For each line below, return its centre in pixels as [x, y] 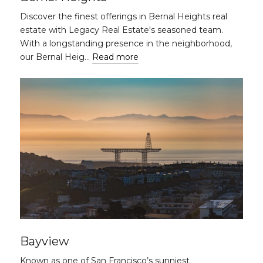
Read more [115, 57]
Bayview [45, 241]
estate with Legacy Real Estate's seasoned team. [122, 30]
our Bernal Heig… [56, 57]
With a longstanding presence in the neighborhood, [126, 43]
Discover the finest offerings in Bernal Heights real [124, 16]
